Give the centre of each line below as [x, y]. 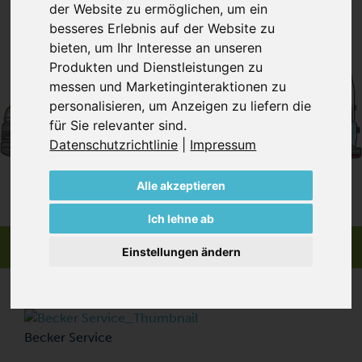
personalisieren [96, 105]
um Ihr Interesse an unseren [179, 47]
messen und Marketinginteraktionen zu [168, 86]
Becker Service [68, 338]
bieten [69, 47]
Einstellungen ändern [181, 251]
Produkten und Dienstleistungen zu [156, 67]
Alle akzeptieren [181, 185]
